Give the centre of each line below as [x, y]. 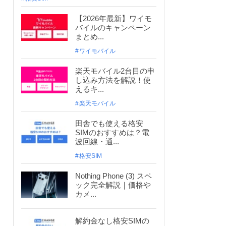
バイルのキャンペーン [113, 27]
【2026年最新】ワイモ [114, 18]
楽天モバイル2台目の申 [115, 71]
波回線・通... [97, 141]
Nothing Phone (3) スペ [114, 176]
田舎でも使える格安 [109, 123]
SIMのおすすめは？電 [112, 132]
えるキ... [90, 89]
